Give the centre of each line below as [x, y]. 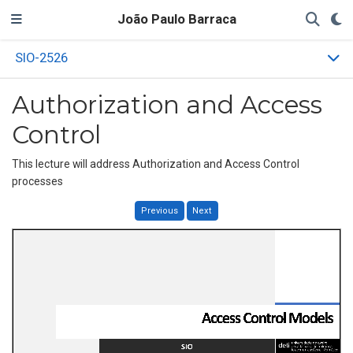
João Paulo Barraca [176, 19]
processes [37, 181]
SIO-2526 [42, 58]
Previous [159, 210]
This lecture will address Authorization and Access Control [156, 163]
